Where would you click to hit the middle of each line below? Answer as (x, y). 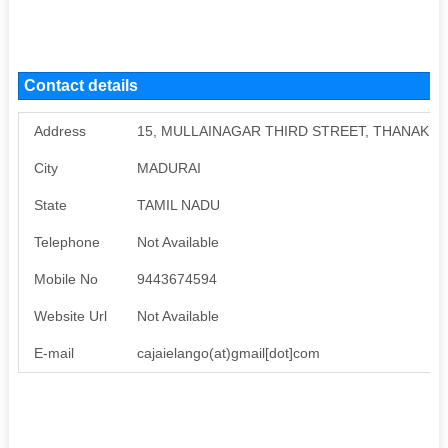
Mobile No (65, 278)
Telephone (66, 241)
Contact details (80, 85)
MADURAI (168, 167)
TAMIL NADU (178, 204)
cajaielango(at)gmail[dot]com (228, 352)
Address (59, 130)
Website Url (70, 315)
